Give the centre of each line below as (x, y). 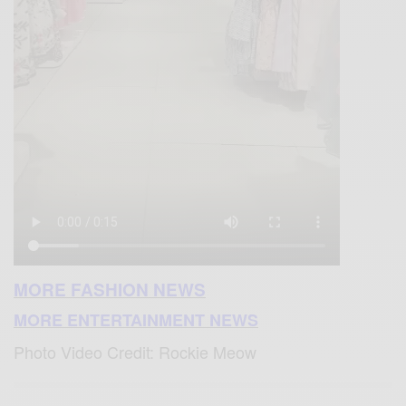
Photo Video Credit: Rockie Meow (135, 352)
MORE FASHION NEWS (110, 290)
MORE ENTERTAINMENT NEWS (136, 320)
